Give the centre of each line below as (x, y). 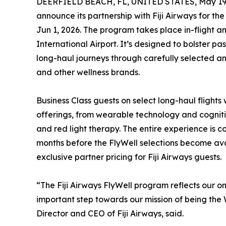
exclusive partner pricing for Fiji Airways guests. (129, 157)
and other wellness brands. (88, 72)
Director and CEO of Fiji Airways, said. (110, 214)
